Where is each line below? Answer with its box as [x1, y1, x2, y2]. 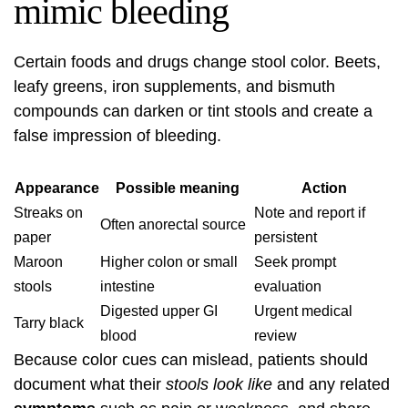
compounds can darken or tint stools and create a [14, 102, 372, 120]
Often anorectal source [100, 217, 246, 232]
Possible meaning [115, 180, 240, 196]
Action [301, 180, 347, 196]
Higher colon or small [100, 254, 238, 270]
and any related [272, 375, 390, 393]
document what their [14, 375, 166, 393]
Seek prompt [254, 254, 336, 270]
